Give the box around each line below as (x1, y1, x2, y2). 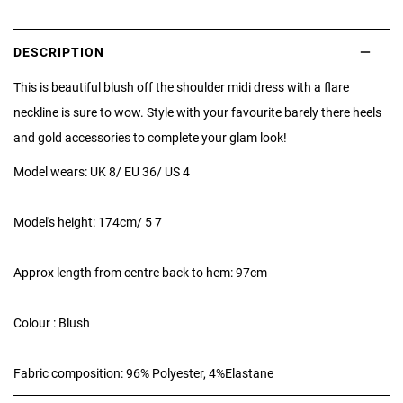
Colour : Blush (13, 313, 95, 331)
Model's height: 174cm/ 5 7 (13, 212, 167, 230)
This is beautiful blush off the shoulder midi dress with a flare (13, 77, 349, 95)
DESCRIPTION (13, 43, 104, 61)
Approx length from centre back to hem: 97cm (13, 263, 267, 281)
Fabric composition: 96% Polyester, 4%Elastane (13, 363, 273, 381)
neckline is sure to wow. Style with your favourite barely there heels (13, 103, 381, 121)
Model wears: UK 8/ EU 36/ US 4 (13, 162, 190, 180)
